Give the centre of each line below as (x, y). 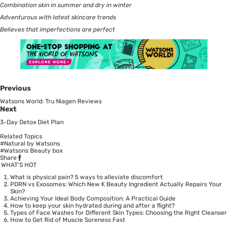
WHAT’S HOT (19, 165)
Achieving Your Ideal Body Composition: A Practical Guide (93, 199)
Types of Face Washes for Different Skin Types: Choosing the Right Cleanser (119, 213)
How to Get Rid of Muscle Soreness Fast (68, 220)
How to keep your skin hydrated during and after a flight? (92, 206)
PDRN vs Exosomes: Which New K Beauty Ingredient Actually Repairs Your (116, 184)
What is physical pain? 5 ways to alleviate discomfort (87, 177)
